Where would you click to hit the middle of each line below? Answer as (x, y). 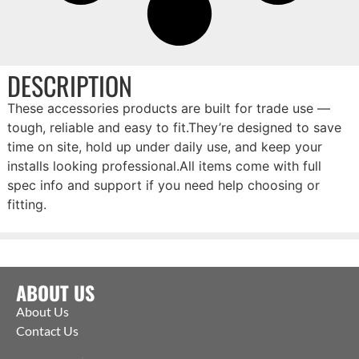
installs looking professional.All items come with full (164, 166)
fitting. (26, 205)
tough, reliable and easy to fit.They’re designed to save (174, 128)
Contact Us (47, 330)
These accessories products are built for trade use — (168, 109)
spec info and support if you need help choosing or (163, 186)
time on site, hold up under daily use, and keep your (164, 147)
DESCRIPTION (69, 86)
